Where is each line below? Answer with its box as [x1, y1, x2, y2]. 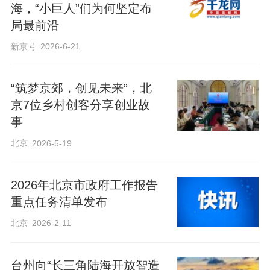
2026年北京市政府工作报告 [10, 178, 158, 192]
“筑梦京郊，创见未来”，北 [10, 81, 152, 95]
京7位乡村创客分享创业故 [10, 98, 150, 112]
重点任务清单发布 [10, 195, 107, 209]
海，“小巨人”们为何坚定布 [10, 1, 152, 15]
